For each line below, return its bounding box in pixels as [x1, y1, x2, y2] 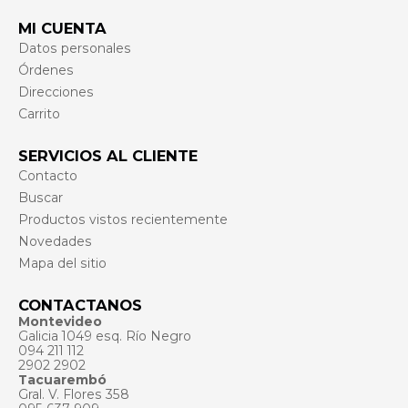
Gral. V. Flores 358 [18, 387, 129, 403]
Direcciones [18, 85, 94, 100]
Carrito [18, 107, 60, 122]
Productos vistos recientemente [18, 212, 228, 228]
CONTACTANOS [18, 296, 142, 315]
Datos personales [18, 41, 131, 56]
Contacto [18, 168, 77, 184]
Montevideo [18, 314, 102, 330]
